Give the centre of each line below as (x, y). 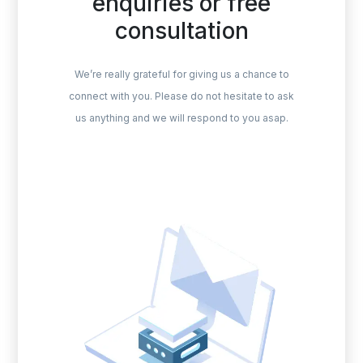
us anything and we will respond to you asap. (181, 118)
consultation (181, 31)
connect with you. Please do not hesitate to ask (181, 96)
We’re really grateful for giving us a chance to (181, 74)
